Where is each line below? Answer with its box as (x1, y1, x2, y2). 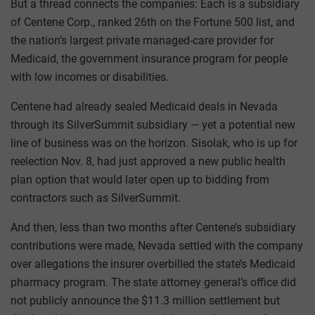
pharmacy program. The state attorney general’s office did (11, 276, 296, 290)
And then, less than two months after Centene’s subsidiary (11, 221, 296, 235)
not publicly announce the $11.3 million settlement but (11, 294, 280, 308)
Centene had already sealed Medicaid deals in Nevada (11, 100, 278, 114)
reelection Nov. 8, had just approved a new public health (11, 155, 285, 169)
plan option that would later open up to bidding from (11, 173, 269, 187)
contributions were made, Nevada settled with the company (11, 239, 303, 253)
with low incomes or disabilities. (11, 70, 169, 84)
